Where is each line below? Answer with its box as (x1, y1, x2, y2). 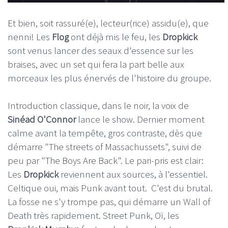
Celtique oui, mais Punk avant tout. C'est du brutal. (8, 182, 213, 194)
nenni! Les (8, 31, 52, 43)
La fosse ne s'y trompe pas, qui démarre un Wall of (8, 195, 210, 208)
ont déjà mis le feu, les (71, 31, 162, 43)
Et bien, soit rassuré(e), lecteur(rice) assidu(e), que (8, 17, 209, 30)
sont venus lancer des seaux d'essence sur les (8, 44, 193, 57)
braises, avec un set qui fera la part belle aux (8, 58, 184, 71)
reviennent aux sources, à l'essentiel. (61, 168, 208, 181)
